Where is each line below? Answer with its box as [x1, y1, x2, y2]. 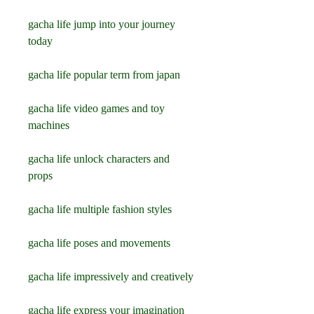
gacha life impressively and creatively [28, 271, 196, 282]
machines [28, 119, 72, 131]
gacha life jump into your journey [28, 18, 175, 30]
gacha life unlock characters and [28, 153, 170, 165]
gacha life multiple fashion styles [28, 203, 175, 215]
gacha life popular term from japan [28, 69, 183, 81]
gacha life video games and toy [28, 102, 165, 114]
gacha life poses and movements [28, 237, 173, 249]
